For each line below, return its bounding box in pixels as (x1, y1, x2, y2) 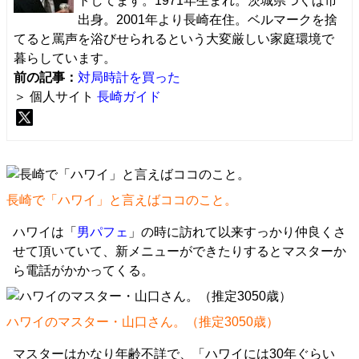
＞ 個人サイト (14, 90, 97, 103)
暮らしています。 (14, 51, 116, 65)
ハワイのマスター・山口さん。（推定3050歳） (6, 315, 279, 329)
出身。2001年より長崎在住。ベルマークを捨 (78, 13, 337, 26)
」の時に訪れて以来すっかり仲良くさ (128, 225, 346, 239)
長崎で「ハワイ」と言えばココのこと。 (6, 193, 237, 207)
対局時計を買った (78, 71, 180, 84)
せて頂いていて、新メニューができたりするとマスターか (13, 244, 346, 258)
